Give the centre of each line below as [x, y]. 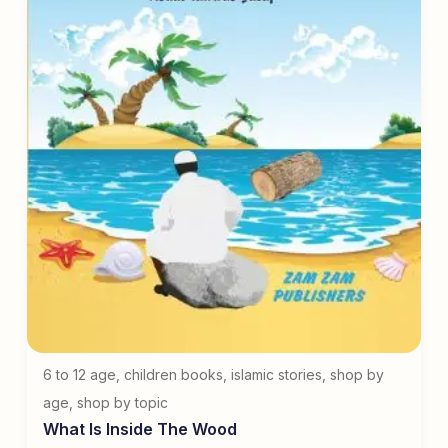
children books [173, 374]
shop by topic [122, 402]
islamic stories [276, 374]
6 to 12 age [79, 374]
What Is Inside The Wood [140, 428]
